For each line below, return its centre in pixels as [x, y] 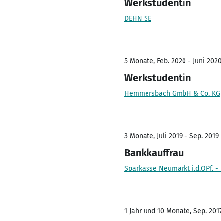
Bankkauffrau [154, 153]
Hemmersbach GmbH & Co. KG [172, 93]
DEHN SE [138, 18]
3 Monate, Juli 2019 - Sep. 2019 [171, 136]
